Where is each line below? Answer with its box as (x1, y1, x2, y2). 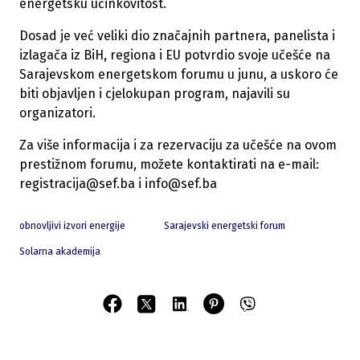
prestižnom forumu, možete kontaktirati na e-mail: (19, 157, 319, 173)
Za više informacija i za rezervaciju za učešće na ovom (19, 137, 337, 153)
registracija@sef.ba (19, 176, 135, 192)
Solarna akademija (19, 246, 100, 258)
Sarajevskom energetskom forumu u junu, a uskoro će (19, 67, 338, 83)
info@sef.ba (145, 176, 217, 192)
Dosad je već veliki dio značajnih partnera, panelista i (19, 28, 335, 44)
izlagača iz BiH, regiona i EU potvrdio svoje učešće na (19, 47, 330, 63)
